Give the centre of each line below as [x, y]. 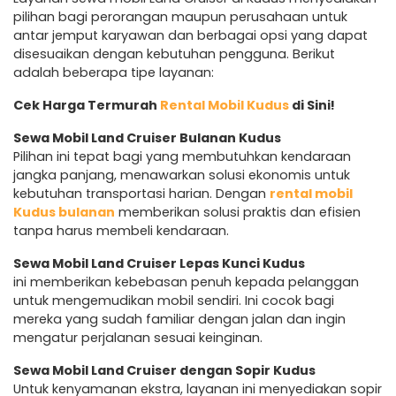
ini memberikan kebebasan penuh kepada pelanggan [186, 282]
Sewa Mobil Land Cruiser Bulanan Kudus [147, 137]
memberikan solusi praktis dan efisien [238, 212]
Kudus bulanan [64, 212]
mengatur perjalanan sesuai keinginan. [138, 337]
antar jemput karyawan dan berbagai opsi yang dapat [190, 35]
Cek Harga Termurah [87, 105]
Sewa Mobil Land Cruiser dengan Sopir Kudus [164, 370]
